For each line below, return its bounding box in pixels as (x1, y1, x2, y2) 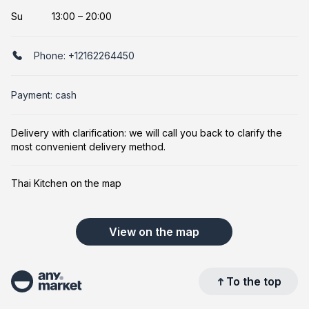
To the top (226, 275, 281, 289)
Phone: (34, 50, 68, 62)
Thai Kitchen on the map (11, 177, 121, 190)
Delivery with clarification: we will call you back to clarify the (11, 127, 282, 139)
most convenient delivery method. (11, 141, 166, 153)
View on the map (109, 225, 200, 239)
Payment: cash (11, 89, 77, 101)
